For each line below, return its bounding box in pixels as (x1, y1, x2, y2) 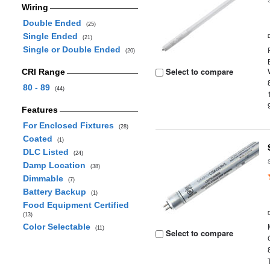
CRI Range (21, 67, 65, 77)
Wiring (21, 2, 48, 12)
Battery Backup (22, 187, 91, 196)
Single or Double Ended (22, 45, 125, 54)
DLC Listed (22, 147, 74, 157)
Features (21, 105, 58, 115)
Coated (22, 134, 57, 143)
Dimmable (22, 174, 68, 183)
